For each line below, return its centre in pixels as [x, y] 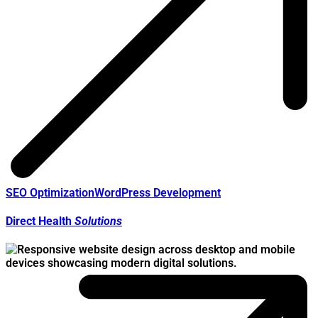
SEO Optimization [50, 192]
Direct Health [40, 221]
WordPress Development [158, 192]
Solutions [98, 221]
